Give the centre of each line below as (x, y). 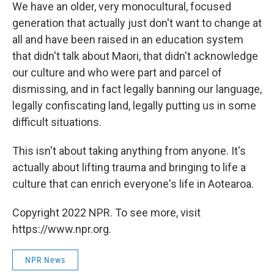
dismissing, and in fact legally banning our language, (137, 89)
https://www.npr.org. (62, 229)
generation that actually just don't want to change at (137, 23)
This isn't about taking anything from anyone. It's (129, 151)
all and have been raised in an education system (128, 39)
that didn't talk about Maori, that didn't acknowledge (135, 56)
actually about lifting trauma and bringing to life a (129, 167)
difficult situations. (57, 122)
